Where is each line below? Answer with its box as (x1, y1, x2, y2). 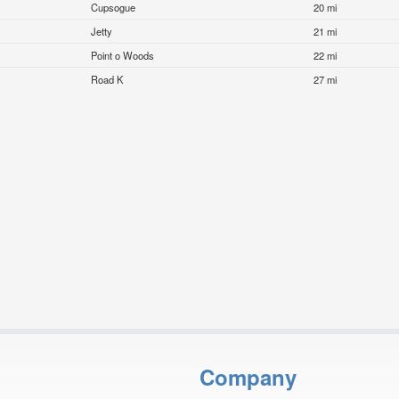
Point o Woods (91, 48, 155, 63)
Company (199, 361, 297, 392)
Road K (91, 72, 124, 87)
